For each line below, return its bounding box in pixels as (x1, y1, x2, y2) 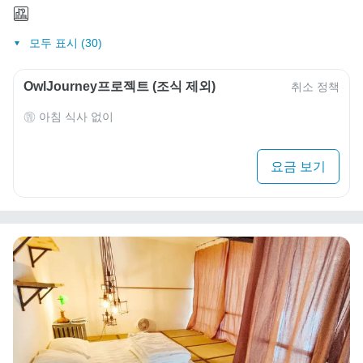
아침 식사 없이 (39, 110, 113, 124)
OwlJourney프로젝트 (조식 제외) (23, 79, 216, 94)
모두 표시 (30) (28, 36, 102, 50)
